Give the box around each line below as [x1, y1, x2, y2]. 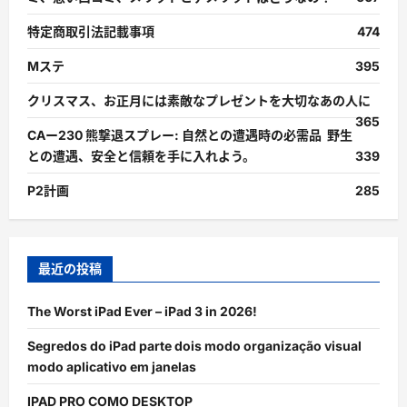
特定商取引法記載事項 [27, 24, 154, 40]
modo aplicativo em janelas [27, 359, 196, 375]
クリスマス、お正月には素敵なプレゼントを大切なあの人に [27, 93, 371, 109]
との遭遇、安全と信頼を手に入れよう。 [27, 148, 255, 164]
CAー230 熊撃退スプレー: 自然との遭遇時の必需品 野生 [27, 127, 352, 144]
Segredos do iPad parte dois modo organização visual [27, 338, 362, 354]
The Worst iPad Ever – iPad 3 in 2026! [27, 303, 257, 320]
